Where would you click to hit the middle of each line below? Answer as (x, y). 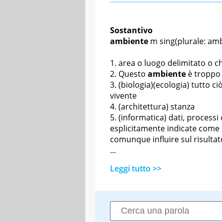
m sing (163, 41)
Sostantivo (131, 30)
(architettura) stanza (157, 106)
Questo (133, 74)
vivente (123, 95)
